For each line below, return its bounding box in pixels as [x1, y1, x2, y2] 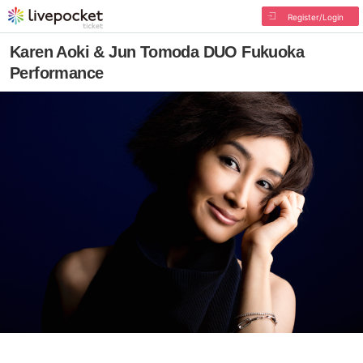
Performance [10, 64, 104, 82]
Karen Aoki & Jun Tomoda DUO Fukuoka [10, 43, 304, 61]
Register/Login [287, 12, 344, 22]
